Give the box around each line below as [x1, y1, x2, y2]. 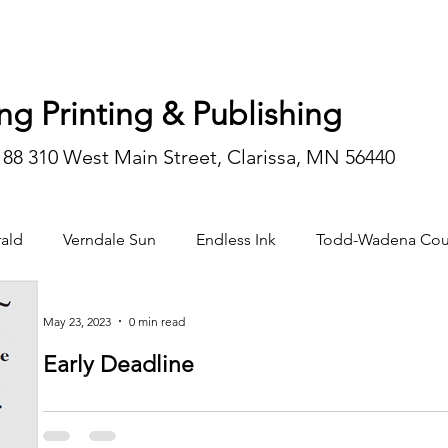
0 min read [129, 313, 185, 329]
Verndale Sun [63, 230, 156, 249]
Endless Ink [196, 230, 276, 249]
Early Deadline [43, 351, 194, 378]
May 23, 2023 [43, 313, 111, 329]
